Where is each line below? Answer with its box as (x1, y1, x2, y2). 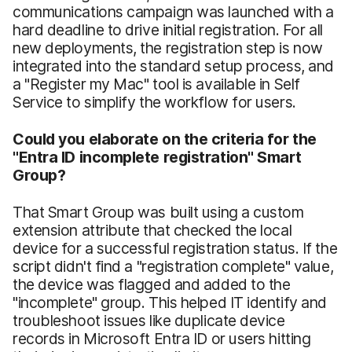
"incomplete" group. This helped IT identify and (13, 292, 327, 312)
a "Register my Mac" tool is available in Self (13, 74, 300, 93)
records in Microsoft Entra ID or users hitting (13, 328, 311, 348)
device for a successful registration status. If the (13, 238, 338, 258)
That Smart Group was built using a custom (13, 202, 304, 222)
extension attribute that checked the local (13, 220, 292, 240)
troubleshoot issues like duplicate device (13, 310, 285, 330)
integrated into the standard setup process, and (13, 56, 334, 75)
